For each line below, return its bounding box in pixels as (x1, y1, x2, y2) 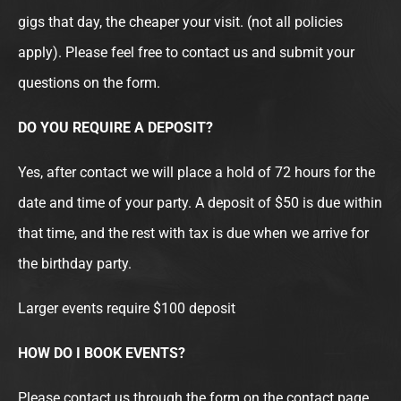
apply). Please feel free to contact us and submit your (18, 43, 354, 61)
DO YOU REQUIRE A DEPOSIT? (18, 118, 213, 136)
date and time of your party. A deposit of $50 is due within (18, 193, 382, 211)
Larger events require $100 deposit (18, 299, 235, 317)
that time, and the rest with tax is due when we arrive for (18, 224, 369, 242)
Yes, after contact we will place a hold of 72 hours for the (18, 163, 375, 181)
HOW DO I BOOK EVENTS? (18, 344, 189, 362)
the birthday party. (18, 254, 132, 272)
